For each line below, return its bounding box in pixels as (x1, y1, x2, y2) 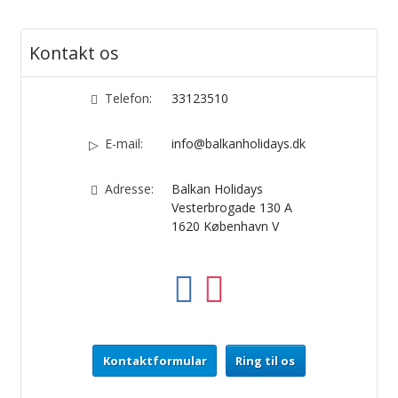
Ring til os (235, 352, 296, 369)
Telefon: (104, 90, 152, 107)
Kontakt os (29, 41, 118, 66)
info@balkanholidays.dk (171, 135, 306, 153)
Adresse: (104, 180, 154, 198)
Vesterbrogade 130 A (171, 199, 292, 217)
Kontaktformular (102, 352, 207, 369)
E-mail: (104, 135, 143, 153)
